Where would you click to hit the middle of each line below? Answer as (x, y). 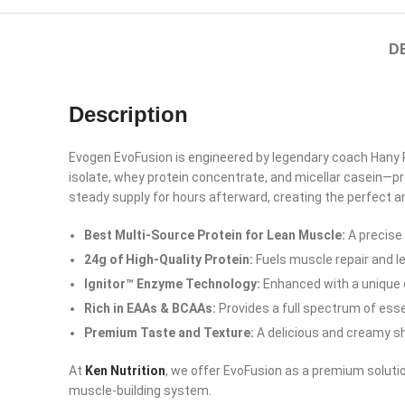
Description (128, 114)
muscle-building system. (140, 390)
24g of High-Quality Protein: (169, 259)
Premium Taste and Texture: (169, 332)
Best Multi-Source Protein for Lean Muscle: (215, 235)
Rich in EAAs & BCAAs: (150, 308)
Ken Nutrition (125, 370)
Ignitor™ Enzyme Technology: (172, 283)
